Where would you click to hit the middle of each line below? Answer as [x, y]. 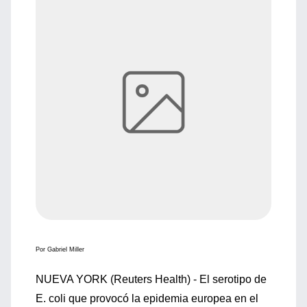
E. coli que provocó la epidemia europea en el [147, 298]
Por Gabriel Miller [60, 249]
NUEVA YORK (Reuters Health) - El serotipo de [151, 279]
